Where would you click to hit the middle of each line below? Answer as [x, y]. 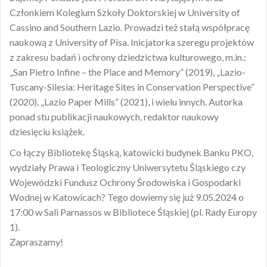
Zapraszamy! [36, 242]
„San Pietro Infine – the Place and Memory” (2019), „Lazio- [128, 72]
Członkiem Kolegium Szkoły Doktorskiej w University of [125, 13]
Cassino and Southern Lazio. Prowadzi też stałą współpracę [130, 27]
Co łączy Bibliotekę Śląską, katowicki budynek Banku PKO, [131, 153]
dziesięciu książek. [47, 132]
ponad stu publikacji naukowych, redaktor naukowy [114, 117]
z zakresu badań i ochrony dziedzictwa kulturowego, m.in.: [128, 57]
